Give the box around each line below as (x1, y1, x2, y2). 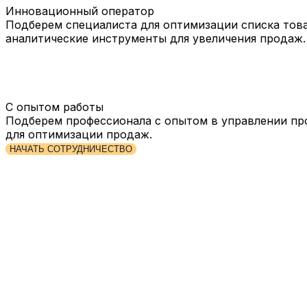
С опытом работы (5, 99, 103, 114)
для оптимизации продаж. (5, 127, 152, 141)
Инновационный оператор (5, 3, 154, 18)
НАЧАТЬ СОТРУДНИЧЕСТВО (10, 143, 132, 154)
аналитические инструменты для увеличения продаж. (5, 31, 306, 45)
